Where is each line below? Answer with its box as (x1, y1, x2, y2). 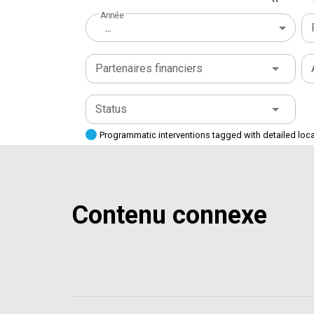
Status (95, 102, 127, 116)
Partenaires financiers (95, 62, 203, 75)
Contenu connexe (71, 200, 267, 230)
